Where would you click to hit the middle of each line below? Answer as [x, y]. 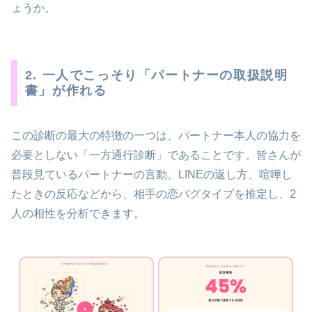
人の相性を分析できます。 [78, 213]
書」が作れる [66, 90]
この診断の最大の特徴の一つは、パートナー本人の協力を [156, 135]
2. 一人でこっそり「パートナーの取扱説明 [156, 75]
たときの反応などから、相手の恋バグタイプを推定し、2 [154, 194]
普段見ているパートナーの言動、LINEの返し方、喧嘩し [152, 174]
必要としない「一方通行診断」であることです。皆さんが [156, 155]
